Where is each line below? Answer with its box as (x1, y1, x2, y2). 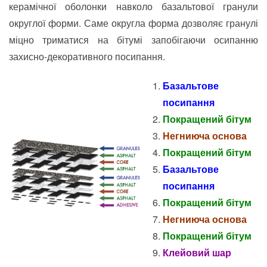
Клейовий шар (163, 246, 231, 260)
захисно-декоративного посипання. (9, 49, 165, 64)
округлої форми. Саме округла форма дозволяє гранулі (9, 16, 258, 30)
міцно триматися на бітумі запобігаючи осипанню (9, 33, 258, 47)
